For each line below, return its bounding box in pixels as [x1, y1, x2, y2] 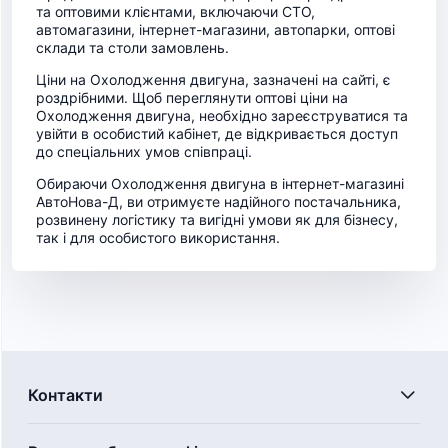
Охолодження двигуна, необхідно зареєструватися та [36, 107, 408, 124]
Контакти [28, 385, 103, 405]
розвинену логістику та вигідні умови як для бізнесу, [36, 211, 398, 228]
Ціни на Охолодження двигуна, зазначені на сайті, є [36, 71, 391, 88]
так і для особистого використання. [36, 229, 280, 246]
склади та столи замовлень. [36, 39, 229, 56]
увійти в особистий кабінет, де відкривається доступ [36, 125, 398, 142]
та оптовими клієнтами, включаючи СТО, [36, 3, 315, 20]
